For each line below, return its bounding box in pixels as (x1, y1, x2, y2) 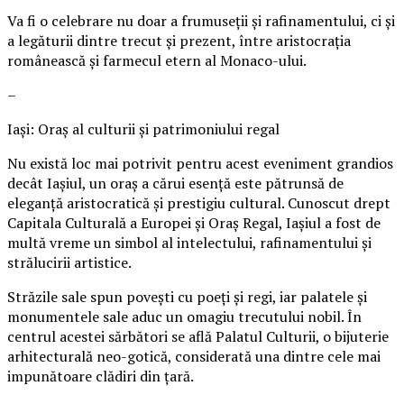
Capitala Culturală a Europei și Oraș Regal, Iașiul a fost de (7, 212, 381, 233)
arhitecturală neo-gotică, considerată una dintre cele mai (7, 345, 381, 366)
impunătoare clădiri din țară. (7, 365, 194, 386)
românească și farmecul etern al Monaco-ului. (7, 50, 307, 70)
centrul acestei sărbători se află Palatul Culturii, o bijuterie (7, 326, 389, 346)
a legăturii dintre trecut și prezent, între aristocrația (7, 30, 351, 50)
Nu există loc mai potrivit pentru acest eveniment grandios (7, 152, 393, 173)
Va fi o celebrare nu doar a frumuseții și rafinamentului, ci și (7, 10, 395, 31)
